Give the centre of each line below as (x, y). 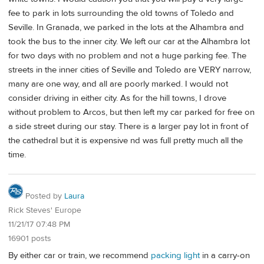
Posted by (44, 197)
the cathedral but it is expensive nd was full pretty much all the (126, 140)
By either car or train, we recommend (80, 256)
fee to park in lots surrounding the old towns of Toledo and (121, 13)
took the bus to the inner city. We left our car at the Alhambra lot (129, 41)
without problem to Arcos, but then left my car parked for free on (131, 112)
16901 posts (30, 239)
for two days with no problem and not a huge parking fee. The (127, 55)
